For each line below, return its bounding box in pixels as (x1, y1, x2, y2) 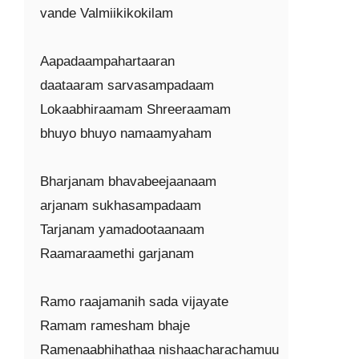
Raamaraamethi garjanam (40, 246, 194, 261)
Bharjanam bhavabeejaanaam (40, 174, 216, 189)
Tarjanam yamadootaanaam (40, 222, 204, 237)
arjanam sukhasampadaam (40, 198, 201, 213)
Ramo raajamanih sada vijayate (40, 294, 228, 309)
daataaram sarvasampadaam (40, 78, 214, 93)
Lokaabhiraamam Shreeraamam (40, 102, 231, 117)
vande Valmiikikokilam (40, 6, 173, 21)
